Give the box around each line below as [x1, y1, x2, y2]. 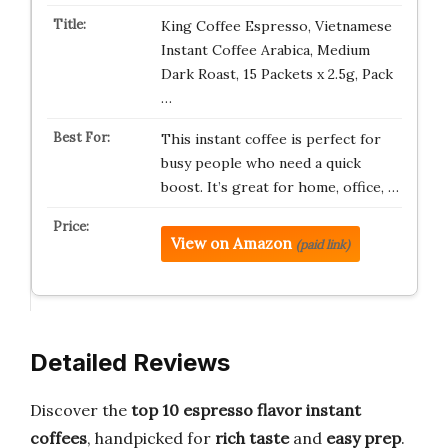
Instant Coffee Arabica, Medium [160, 41, 370, 59]
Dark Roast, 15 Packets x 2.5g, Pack [160, 65, 393, 83]
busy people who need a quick [160, 154, 361, 172]
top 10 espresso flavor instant [131, 400, 361, 420]
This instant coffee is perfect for [160, 130, 381, 148]
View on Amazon [170, 234, 292, 253]
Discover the [30, 400, 131, 420]
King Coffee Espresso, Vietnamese [160, 17, 392, 35]
